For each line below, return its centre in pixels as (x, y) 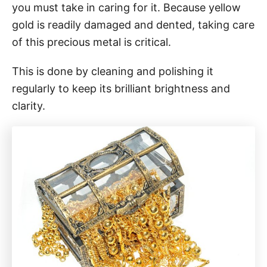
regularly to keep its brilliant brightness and (121, 88)
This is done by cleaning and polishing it (113, 71)
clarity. (29, 105)
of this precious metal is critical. (91, 42)
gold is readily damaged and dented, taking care (133, 24)
